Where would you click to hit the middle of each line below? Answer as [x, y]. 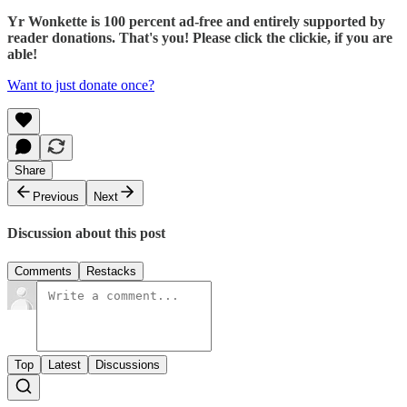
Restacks [111, 271]
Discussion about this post [86, 233]
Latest [65, 364]
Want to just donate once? [81, 84]
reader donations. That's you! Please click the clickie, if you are [200, 37]
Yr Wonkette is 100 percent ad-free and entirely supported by [196, 21]
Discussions [128, 364]
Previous [56, 196]
